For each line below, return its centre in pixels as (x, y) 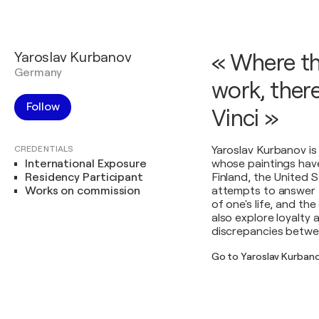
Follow (43, 107)
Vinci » (245, 119)
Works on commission (83, 191)
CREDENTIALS (44, 149)
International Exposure (86, 164)
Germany (38, 73)
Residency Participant (84, 177)
